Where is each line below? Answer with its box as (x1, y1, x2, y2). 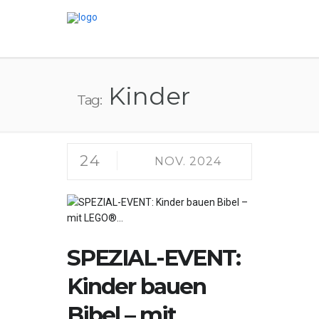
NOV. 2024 (155, 155, 221, 168)
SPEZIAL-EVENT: (67, 244, 240, 271)
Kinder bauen (67, 273, 206, 300)
